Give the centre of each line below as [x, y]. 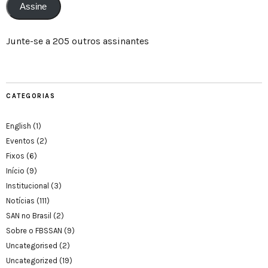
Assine [33, 7]
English [19, 126]
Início [15, 170]
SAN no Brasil [29, 215]
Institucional [28, 185]
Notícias [20, 200]
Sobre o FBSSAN [34, 230]
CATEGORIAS [31, 96]
